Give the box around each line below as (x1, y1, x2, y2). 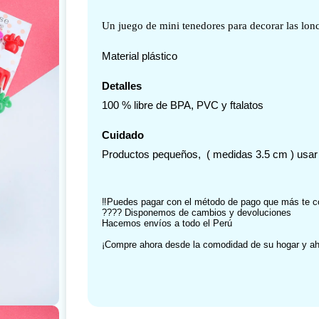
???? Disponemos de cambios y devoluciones (101, 206, 291, 218)
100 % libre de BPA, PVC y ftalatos (101, 99, 263, 112)
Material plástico (101, 50, 177, 63)
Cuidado (101, 129, 144, 142)
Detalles (101, 80, 142, 93)
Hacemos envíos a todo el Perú (101, 217, 238, 229)
